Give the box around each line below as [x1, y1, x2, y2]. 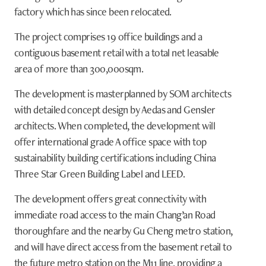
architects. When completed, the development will [14, 118, 216, 132]
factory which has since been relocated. [14, 4, 172, 18]
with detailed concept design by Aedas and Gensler [14, 102, 216, 116]
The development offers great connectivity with [14, 191, 207, 205]
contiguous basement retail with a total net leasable [14, 45, 219, 59]
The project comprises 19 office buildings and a [14, 29, 202, 43]
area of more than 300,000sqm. [14, 61, 144, 75]
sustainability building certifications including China [14, 150, 216, 164]
